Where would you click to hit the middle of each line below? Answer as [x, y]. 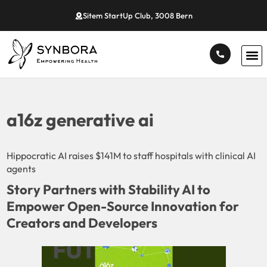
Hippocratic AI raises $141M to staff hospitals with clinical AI [131, 155]
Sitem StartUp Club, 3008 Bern [137, 15]
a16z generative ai [80, 119]
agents [21, 168]
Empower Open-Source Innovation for [123, 206]
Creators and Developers [82, 223]
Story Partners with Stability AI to [109, 189]
